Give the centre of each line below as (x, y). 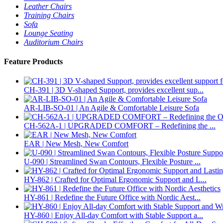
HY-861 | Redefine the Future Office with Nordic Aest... (112, 198)
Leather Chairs (48, 6)
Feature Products (33, 61)
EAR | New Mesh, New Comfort (76, 144)
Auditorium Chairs (54, 42)
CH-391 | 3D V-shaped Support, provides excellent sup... (114, 90)
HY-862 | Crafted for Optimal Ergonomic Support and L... (115, 180)
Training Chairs (49, 15)
